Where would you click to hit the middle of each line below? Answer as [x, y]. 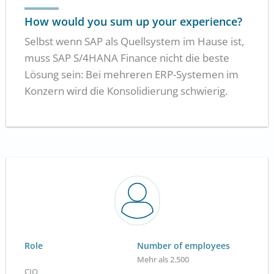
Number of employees [183, 245]
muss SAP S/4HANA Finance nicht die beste [127, 58]
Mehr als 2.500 [163, 259]
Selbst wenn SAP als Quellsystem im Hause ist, [134, 42]
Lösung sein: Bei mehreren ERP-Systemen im [131, 75]
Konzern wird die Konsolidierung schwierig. [126, 91]
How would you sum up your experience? [133, 22]
